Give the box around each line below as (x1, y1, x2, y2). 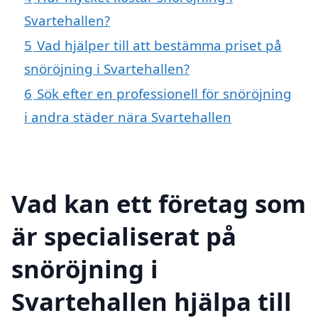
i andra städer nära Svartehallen (24, 108, 231, 126)
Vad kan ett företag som (11, 186, 306, 220)
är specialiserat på (11, 219, 236, 253)
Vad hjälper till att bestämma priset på (37, 36, 282, 55)
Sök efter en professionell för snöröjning (37, 84, 292, 103)
